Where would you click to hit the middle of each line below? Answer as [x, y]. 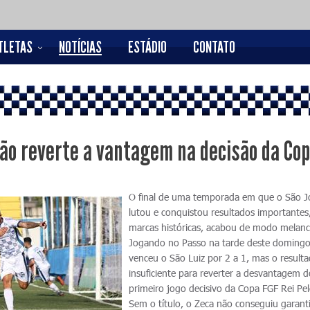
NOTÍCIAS [80, 47]
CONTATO [214, 47]
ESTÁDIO [147, 47]
